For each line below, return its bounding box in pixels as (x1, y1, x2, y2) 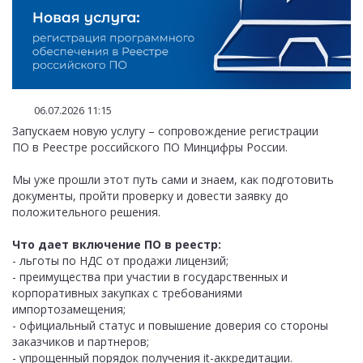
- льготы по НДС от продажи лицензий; (12, 252, 228, 268)
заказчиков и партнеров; (12, 333, 149, 349)
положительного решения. (12, 203, 160, 220)
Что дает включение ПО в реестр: (12, 236, 221, 252)
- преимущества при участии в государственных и (12, 268, 288, 284)
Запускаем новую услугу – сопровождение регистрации (12, 122, 318, 139)
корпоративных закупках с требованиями (12, 284, 242, 301)
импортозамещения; (12, 301, 126, 317)
